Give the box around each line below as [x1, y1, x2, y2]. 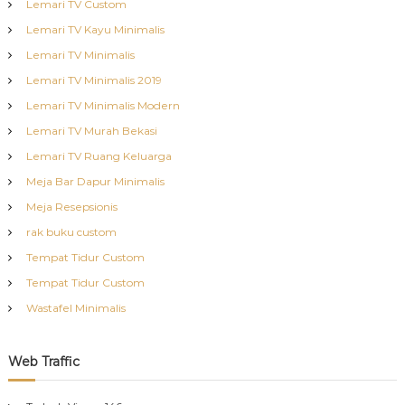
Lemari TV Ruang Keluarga [25, 148, 172, 163]
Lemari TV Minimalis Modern [25, 98, 180, 112]
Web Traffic [7, 353, 80, 370]
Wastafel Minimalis [25, 300, 126, 315]
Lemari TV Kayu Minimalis [25, 22, 165, 36]
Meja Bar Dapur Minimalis [25, 174, 165, 188]
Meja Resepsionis [25, 199, 118, 213]
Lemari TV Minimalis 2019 [25, 72, 162, 87]
